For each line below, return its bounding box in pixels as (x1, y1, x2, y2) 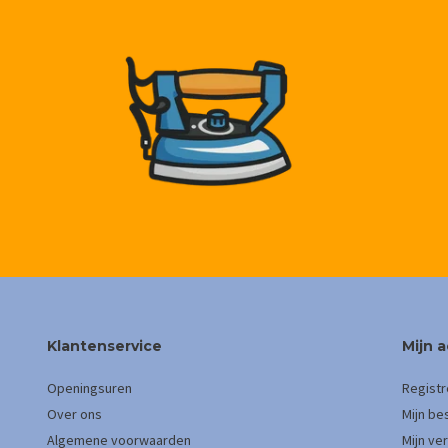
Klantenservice (47, 337, 162, 355)
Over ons (47, 405, 102, 423)
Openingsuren (47, 379, 132, 397)
